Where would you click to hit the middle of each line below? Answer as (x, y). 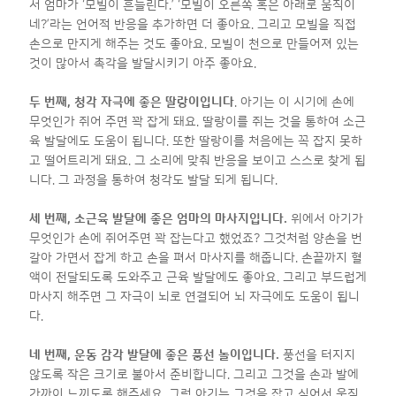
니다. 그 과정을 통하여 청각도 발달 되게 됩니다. (155, 180)
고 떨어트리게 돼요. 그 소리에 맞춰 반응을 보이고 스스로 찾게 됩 (198, 160)
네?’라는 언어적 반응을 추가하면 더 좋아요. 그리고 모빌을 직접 (193, 24)
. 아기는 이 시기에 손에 (294, 102)
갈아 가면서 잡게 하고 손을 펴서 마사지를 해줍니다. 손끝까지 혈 (196, 258)
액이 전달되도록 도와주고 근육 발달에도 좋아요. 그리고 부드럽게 (198, 277)
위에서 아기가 (325, 219)
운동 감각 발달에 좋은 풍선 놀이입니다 (175, 355)
